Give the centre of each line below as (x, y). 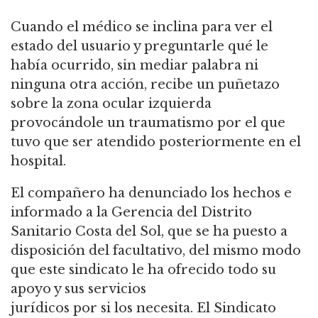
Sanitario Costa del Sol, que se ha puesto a (149, 231)
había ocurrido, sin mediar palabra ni (135, 65)
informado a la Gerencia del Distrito (131, 212)
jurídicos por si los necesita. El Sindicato (143, 308)
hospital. (38, 161)
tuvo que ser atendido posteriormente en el (156, 142)
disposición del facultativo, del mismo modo (156, 250)
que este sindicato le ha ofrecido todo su (143, 269)
